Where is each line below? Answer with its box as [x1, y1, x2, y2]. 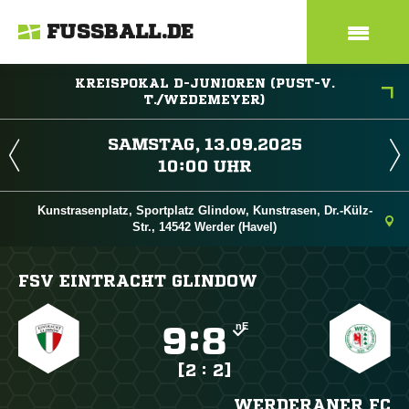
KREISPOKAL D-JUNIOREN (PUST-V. [74, 77, 335, 89]
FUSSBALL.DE [47, 22, 194, 42]
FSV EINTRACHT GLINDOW [18, 272, 257, 288]
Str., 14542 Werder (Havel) [132, 220, 277, 234]
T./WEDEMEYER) [144, 93, 265, 106]
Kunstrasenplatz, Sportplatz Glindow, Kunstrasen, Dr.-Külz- [37, 204, 372, 217]
